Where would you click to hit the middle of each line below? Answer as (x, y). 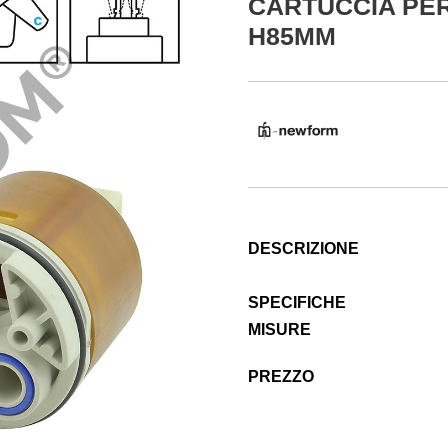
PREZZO (281, 376)
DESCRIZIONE (304, 248)
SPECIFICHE (297, 302)
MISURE (280, 329)
